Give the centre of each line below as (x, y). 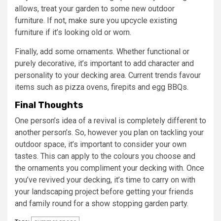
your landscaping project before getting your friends (104, 191)
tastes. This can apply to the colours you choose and (105, 156)
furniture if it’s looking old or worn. (73, 32)
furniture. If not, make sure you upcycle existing (96, 20)
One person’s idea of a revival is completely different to (110, 120)
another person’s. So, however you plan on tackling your (109, 132)
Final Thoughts (49, 105)
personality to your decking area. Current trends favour (108, 75)
